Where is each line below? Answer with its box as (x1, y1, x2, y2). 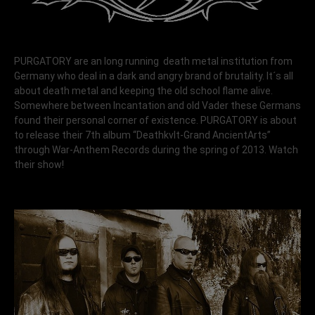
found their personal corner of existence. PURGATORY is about (14, 115, 297, 127)
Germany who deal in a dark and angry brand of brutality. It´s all (14, 70, 293, 82)
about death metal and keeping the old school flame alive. (14, 85, 273, 97)
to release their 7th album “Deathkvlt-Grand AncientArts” (14, 129, 271, 141)
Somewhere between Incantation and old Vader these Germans (14, 100, 301, 112)
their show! (14, 159, 66, 171)
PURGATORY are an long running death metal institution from (14, 56, 292, 67)
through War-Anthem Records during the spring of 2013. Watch (14, 144, 298, 156)
